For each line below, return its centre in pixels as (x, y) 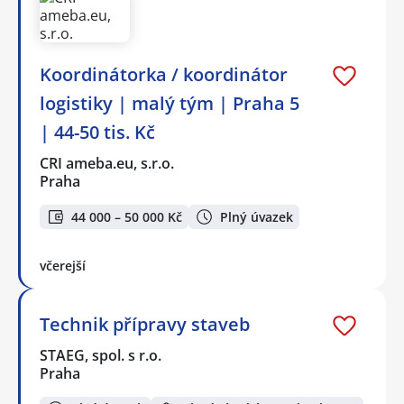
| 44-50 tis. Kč (97, 133)
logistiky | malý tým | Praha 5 (170, 104)
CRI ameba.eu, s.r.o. (108, 164)
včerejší (63, 266)
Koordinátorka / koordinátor (164, 75)
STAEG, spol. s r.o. (101, 356)
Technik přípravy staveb (145, 325)
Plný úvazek (257, 216)
